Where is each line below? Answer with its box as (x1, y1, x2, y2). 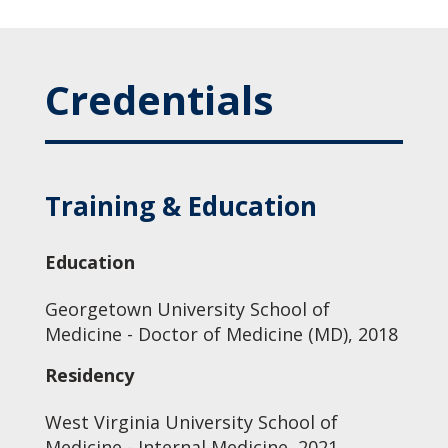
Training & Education (44, 188, 317, 224)
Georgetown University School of (44, 297, 330, 321)
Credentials (44, 72, 274, 127)
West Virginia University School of (44, 410, 338, 434)
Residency (44, 363, 134, 387)
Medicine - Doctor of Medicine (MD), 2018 (44, 322, 398, 346)
